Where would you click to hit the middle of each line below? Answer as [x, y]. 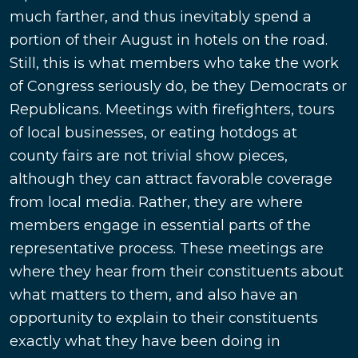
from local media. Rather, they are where [156, 203]
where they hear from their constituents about [177, 272]
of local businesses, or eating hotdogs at [153, 133]
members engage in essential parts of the [160, 226]
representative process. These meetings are [167, 249]
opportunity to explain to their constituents [164, 318]
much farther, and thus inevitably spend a [161, 17]
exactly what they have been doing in [145, 342]
